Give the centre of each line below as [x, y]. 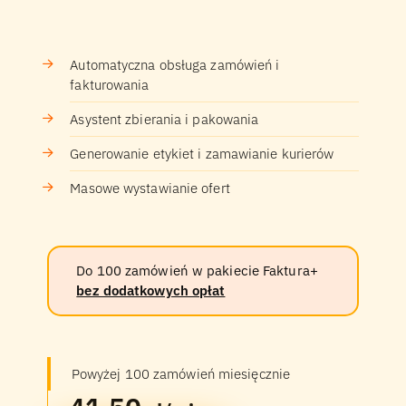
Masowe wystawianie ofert [150, 188]
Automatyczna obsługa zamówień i [175, 64]
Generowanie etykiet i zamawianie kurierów [202, 153]
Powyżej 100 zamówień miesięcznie [181, 373]
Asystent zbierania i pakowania [164, 119]
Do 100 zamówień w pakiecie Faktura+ [197, 271]
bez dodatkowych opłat [151, 290]
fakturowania [110, 84]
